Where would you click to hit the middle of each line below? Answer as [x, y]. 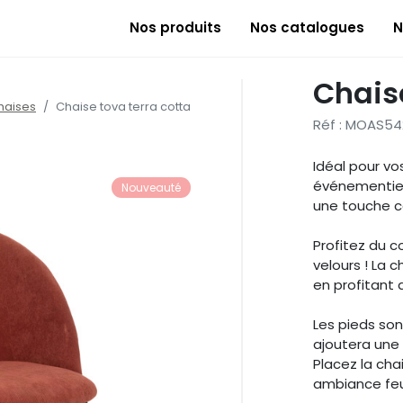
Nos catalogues [307, 27]
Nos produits [175, 27]
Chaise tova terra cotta [123, 106]
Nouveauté [151, 188]
